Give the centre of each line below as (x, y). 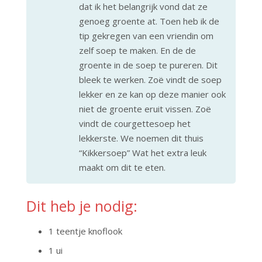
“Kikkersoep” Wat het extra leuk (143, 153)
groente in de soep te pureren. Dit (148, 65)
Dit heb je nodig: (82, 206)
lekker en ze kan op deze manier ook (152, 94)
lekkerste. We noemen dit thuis (141, 138)
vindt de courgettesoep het (135, 123)
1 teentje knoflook (85, 231)
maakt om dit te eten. (122, 167)
